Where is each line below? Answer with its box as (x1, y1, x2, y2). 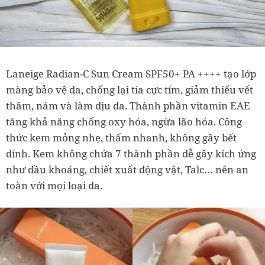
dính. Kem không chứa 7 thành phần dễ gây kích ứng (6, 147, 256, 161)
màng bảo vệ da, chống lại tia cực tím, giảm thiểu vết (6, 83, 253, 97)
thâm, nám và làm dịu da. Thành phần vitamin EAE (6, 99, 250, 113)
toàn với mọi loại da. (6, 179, 102, 193)
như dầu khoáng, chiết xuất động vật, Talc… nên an (6, 163, 248, 177)
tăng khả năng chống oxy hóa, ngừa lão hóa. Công (6, 115, 242, 129)
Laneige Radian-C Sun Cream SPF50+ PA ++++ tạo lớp (6, 67, 256, 81)
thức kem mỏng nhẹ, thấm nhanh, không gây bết (6, 131, 237, 145)
